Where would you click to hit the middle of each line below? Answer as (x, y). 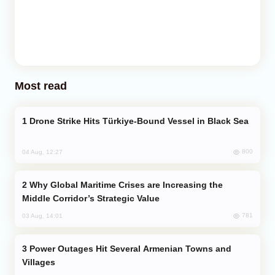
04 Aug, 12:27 (42, 152)
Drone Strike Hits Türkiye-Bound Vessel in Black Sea (139, 121)
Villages (39, 262)
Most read (41, 86)
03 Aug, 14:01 (42, 215)
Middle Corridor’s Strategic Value (91, 198)
